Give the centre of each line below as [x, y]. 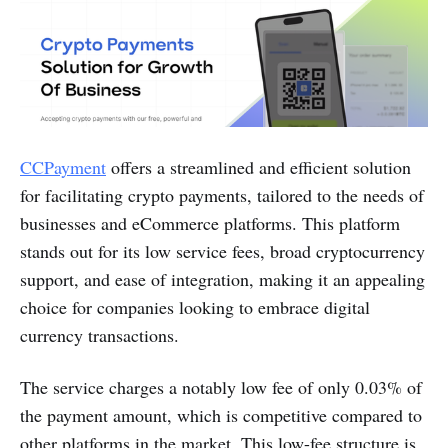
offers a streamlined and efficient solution [258, 167]
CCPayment [63, 167]
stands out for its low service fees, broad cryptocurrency [222, 251]
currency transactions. [99, 335]
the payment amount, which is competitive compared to [221, 415]
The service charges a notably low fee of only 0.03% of [221, 387]
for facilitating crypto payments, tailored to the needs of [222, 195]
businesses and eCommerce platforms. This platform [210, 223]
